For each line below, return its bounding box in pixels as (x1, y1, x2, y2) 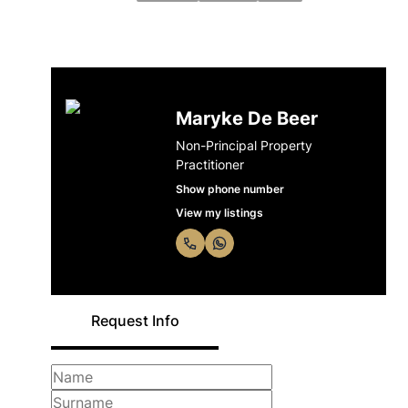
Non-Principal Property (175, 138, 312, 153)
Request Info (90, 311, 179, 330)
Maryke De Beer (175, 107, 318, 129)
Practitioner (175, 157, 244, 172)
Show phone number (175, 182, 284, 196)
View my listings (175, 206, 263, 219)
